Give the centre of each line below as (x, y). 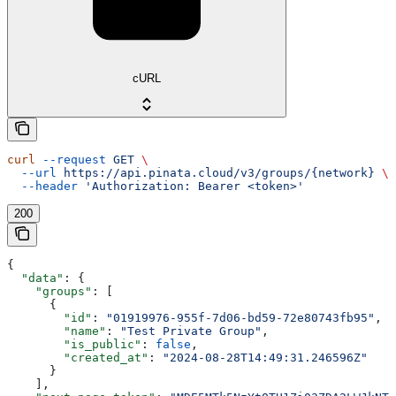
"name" (57, 331)
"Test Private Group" (191, 331)
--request (71, 159)
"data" (35, 278)
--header (42, 186)
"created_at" (78, 357)
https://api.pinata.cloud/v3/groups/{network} (216, 172)
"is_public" (74, 344)
